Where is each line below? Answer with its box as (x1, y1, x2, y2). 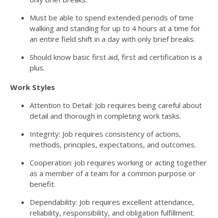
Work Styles (10, 82, 55, 92)
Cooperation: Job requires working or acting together (30, 158, 207, 167)
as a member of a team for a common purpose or (30, 168, 196, 178)
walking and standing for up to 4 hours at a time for (30, 23, 200, 33)
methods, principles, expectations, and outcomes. (30, 140, 196, 149)
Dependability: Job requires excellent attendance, (30, 197, 194, 207)
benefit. (30, 179, 55, 189)
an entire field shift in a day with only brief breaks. (30, 34, 195, 44)
